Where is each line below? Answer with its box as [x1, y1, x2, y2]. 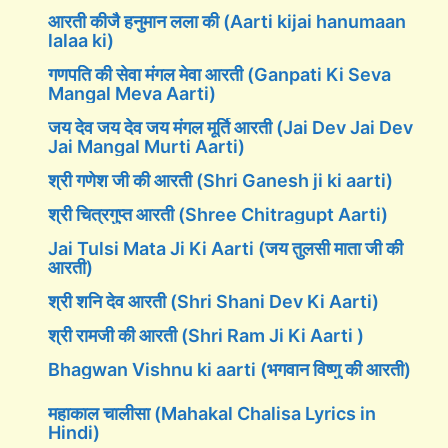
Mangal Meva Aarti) [48, 83, 216, 104]
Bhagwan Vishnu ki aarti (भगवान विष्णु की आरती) [48, 359, 411, 380]
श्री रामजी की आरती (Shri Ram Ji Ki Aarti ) [48, 325, 364, 346]
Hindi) [48, 422, 100, 443]
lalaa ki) [48, 30, 114, 51]
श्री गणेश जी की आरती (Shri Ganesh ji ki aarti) [48, 170, 393, 191]
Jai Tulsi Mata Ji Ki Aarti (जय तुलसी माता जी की [48, 238, 403, 259]
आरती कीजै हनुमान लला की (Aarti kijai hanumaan [48, 11, 406, 32]
